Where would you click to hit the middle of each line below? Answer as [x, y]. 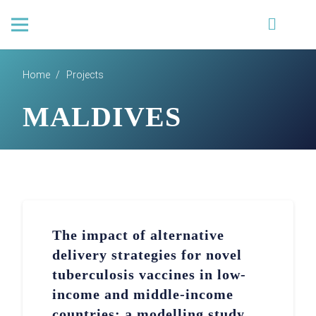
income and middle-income [143, 294]
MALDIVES [102, 117]
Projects [85, 75]
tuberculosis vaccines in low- [150, 274]
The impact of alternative [139, 235]
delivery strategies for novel [147, 254]
